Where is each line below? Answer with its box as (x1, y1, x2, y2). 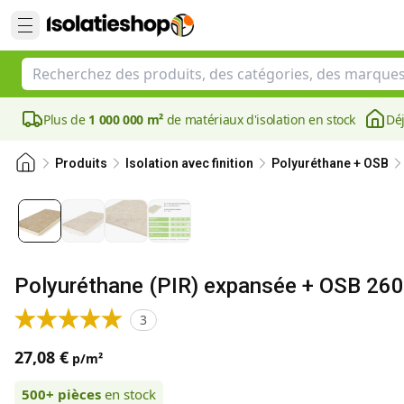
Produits (55, 155, 107, 170)
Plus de (43, 110, 89, 128)
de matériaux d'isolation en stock (163, 110, 356, 128)
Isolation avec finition (125, 155, 253, 170)
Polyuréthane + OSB (271, 155, 389, 170)
